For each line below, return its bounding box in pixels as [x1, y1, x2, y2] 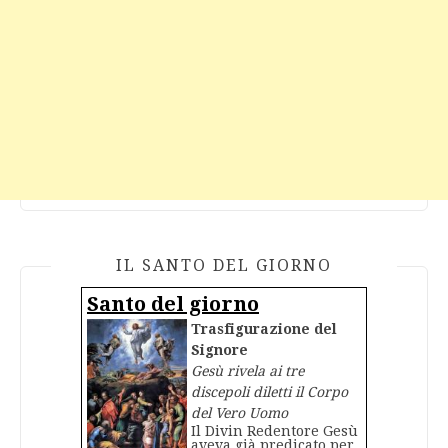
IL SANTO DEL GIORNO [116, 256, 332, 276]
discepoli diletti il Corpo [190, 384, 348, 401]
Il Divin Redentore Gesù [190, 423, 358, 440]
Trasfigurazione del [190, 321, 337, 338]
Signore [190, 342, 248, 359]
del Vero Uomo [190, 405, 288, 422]
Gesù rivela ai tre [190, 363, 304, 380]
